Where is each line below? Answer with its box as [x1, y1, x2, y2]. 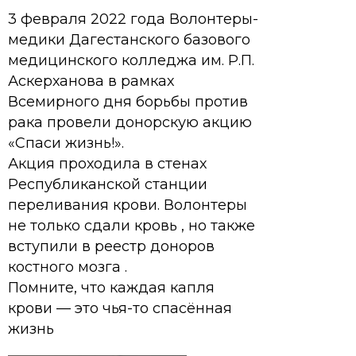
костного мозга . [8, 258, 127, 276]
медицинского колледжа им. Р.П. [8, 52, 254, 69]
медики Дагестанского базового [8, 31, 250, 48]
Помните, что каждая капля [8, 279, 215, 296]
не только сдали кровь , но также [8, 217, 255, 234]
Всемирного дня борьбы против [8, 93, 248, 110]
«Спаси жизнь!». [8, 134, 124, 152]
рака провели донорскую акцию [8, 114, 252, 131]
